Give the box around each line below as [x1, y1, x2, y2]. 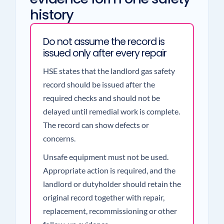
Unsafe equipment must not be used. [42, 152, 168, 161]
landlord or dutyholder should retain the [42, 179, 181, 188]
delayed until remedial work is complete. [42, 106, 180, 116]
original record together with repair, [42, 192, 164, 202]
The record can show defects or [42, 120, 149, 129]
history [29, 5, 73, 24]
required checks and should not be [42, 93, 160, 102]
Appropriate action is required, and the [42, 165, 175, 175]
